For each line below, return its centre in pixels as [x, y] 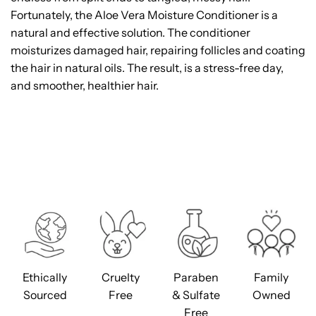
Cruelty [120, 277]
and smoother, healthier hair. [85, 85]
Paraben [196, 277]
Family [271, 277]
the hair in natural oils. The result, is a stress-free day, [147, 68]
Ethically [45, 277]
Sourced [45, 295]
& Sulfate [196, 295]
